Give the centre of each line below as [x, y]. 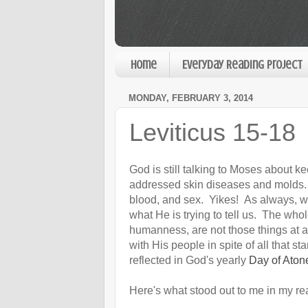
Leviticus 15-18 [212, 133]
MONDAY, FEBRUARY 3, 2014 [191, 98]
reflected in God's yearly [189, 260]
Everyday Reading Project [242, 65]
